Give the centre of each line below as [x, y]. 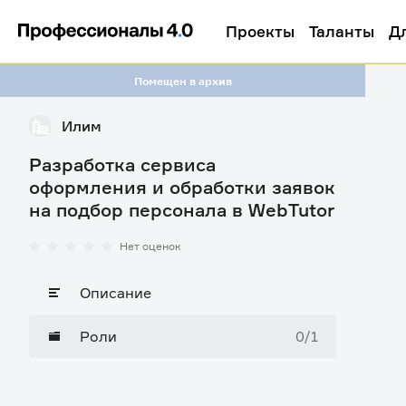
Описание [116, 293]
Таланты [342, 31]
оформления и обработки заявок [182, 187]
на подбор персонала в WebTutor [182, 210]
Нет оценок [150, 246]
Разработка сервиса [122, 164]
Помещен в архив [183, 81]
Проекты [260, 31]
